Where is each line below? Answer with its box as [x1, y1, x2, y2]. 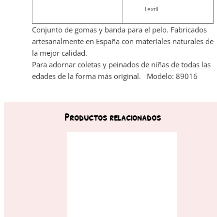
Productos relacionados [64, 109, 161, 124]
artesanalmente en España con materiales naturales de [32, 36, 214, 46]
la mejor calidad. [32, 48, 87, 58]
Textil [144, 4, 158, 13]
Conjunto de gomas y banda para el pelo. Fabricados [32, 25, 207, 35]
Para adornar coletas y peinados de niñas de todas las [32, 60, 211, 70]
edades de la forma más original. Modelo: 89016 [32, 71, 198, 81]
